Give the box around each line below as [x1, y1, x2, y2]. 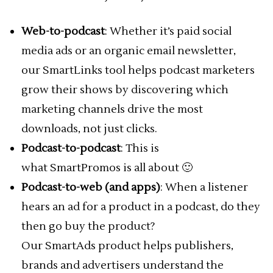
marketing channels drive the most [21, 102, 203, 116]
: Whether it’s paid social [105, 24, 232, 38]
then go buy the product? [21, 219, 155, 233]
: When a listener [160, 180, 248, 194]
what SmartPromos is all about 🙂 [21, 161, 193, 175]
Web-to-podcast [21, 24, 105, 38]
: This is [121, 141, 159, 155]
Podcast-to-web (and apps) [21, 180, 160, 194]
